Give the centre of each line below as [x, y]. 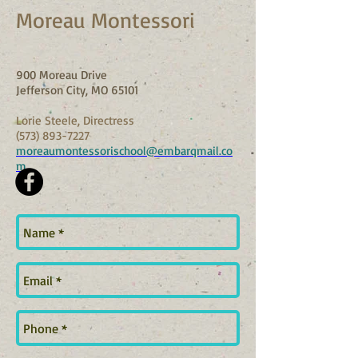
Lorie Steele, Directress [79, 120]
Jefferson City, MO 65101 [77, 90]
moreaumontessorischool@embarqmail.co [124, 151]
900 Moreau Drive [62, 75]
